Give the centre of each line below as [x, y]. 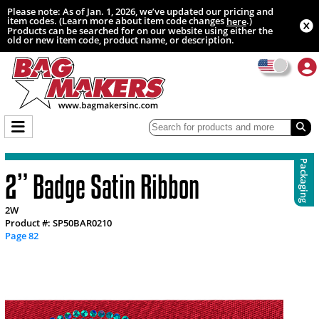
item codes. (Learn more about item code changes [116, 20]
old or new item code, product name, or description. [120, 40]
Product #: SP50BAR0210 [58, 223]
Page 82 [21, 235]
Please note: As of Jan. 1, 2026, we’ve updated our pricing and [140, 11]
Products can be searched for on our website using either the [140, 30]
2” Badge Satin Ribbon [102, 186]
